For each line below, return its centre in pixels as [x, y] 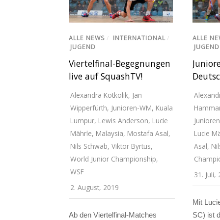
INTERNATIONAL [139, 38]
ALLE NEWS [87, 38]
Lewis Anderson [123, 121]
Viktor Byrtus [131, 146]
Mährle [81, 134]
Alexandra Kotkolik [99, 95]
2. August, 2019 [95, 188]
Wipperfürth [89, 108]
